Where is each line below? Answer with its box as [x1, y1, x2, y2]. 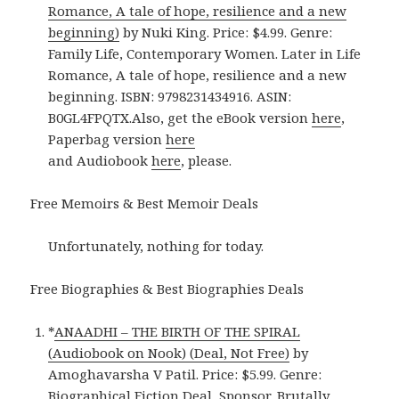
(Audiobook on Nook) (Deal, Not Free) [48, 343, 290, 362]
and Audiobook [48, 151, 152, 169]
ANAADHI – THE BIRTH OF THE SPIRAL [54, 322, 301, 340]
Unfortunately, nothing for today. [48, 236, 265, 255]
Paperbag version [48, 129, 167, 148]
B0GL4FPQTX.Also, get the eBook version [48, 108, 313, 126]
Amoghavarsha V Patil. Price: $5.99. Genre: [48, 364, 322, 383]
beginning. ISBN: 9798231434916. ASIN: [48, 86, 292, 105]
